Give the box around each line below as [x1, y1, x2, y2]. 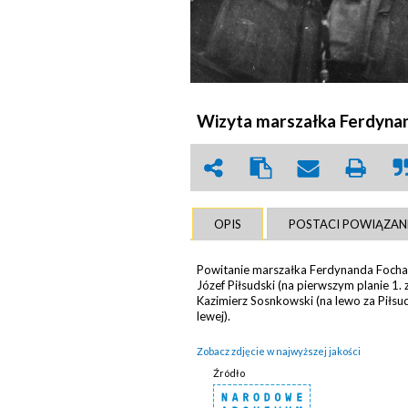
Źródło [213, 367, 245, 380]
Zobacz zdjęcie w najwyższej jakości [197, 345, 361, 358]
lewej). [197, 309, 230, 324]
